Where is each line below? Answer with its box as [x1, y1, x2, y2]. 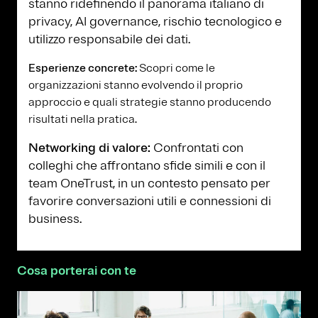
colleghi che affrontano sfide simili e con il [28, 157, 265, 173]
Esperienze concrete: [28, 60, 139, 75]
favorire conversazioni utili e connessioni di [28, 192, 271, 209]
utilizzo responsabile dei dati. [28, 31, 190, 47]
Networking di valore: [28, 139, 153, 155]
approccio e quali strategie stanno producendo [28, 94, 271, 109]
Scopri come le [139, 60, 215, 75]
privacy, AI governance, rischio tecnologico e [28, 13, 282, 29]
